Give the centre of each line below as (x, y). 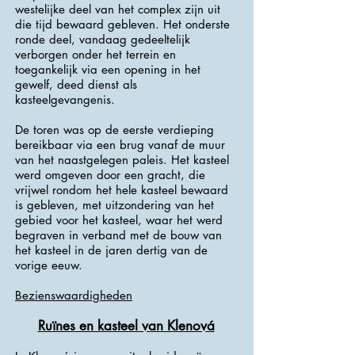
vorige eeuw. (49, 265)
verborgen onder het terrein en (95, 54)
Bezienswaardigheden (74, 295)
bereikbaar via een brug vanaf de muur (120, 145)
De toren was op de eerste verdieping (115, 130)
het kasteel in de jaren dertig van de (111, 250)
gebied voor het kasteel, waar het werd (119, 220)
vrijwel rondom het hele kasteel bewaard (122, 190)
